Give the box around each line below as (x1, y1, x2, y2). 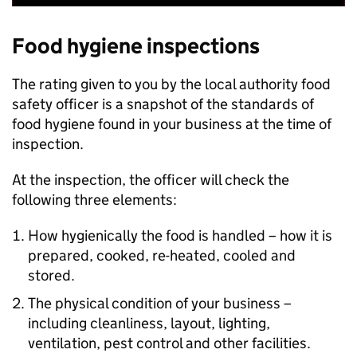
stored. (28, 266, 75, 284)
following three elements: (12, 190, 180, 209)
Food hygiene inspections (12, 33, 260, 59)
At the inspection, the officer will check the (12, 171, 289, 189)
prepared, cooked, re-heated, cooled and (28, 246, 296, 265)
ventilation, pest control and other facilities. (28, 334, 311, 352)
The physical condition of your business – (28, 294, 292, 312)
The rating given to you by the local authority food (12, 75, 331, 93)
